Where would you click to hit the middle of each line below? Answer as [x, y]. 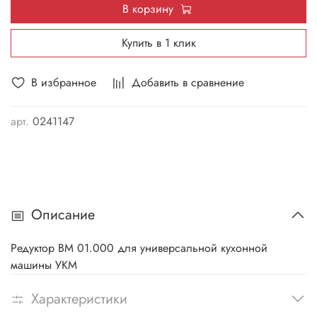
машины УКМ [44, 265]
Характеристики [79, 299]
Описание [63, 215]
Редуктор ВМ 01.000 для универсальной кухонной [139, 248]
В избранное [64, 83]
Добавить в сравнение [188, 83]
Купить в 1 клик [158, 43]
